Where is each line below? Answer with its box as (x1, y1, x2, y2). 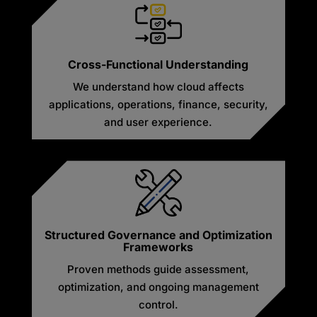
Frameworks (123, 240, 194, 255)
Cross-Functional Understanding (68, 57, 249, 72)
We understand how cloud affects (72, 80, 244, 94)
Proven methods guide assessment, (67, 263, 250, 277)
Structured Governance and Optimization (44, 228, 272, 243)
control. (138, 298, 178, 312)
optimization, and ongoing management (57, 280, 259, 294)
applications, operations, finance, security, (48, 98, 268, 112)
